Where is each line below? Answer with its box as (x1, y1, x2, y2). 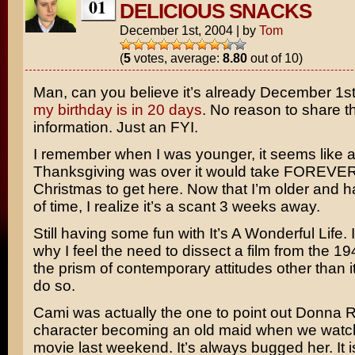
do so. (32, 277, 75, 294)
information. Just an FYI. (32, 119, 198, 136)
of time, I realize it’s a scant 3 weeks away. (32, 198, 320, 215)
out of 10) (246, 51, 303, 65)
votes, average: (130, 51, 223, 65)
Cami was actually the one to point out (32, 304, 296, 321)
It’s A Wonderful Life (208, 225, 343, 242)
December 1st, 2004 (119, 23, 233, 37)
